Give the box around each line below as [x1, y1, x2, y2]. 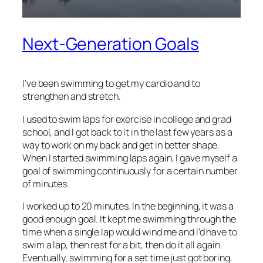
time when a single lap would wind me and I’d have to [22, 225, 237, 238]
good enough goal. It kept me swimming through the [22, 212, 237, 225]
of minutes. [22, 177, 69, 190]
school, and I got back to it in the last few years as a [22, 125, 232, 139]
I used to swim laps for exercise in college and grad [22, 112, 231, 126]
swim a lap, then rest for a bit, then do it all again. [22, 238, 222, 251]
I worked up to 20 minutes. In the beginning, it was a [22, 199, 234, 213]
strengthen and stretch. [22, 90, 121, 103]
